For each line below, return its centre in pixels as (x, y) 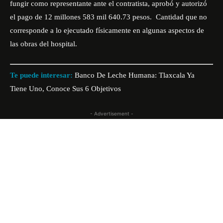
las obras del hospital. (44, 44)
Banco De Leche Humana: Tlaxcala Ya (135, 75)
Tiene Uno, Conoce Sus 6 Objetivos (65, 88)
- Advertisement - (111, 113)
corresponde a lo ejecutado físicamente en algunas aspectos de (107, 30)
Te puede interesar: (42, 75)
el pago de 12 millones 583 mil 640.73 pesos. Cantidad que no (109, 17)
